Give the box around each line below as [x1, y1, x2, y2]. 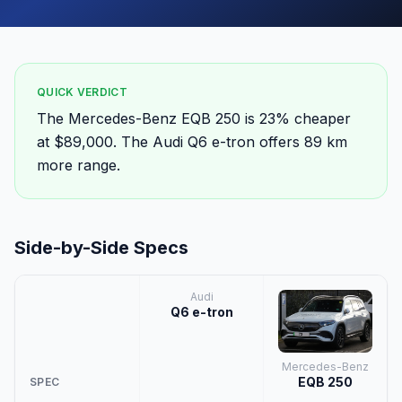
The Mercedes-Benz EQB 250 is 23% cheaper [37, 109, 351, 127]
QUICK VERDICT [37, 85, 127, 99]
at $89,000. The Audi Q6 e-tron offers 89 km [37, 133, 347, 151]
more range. [37, 156, 120, 174]
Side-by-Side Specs [14, 237, 188, 258]
